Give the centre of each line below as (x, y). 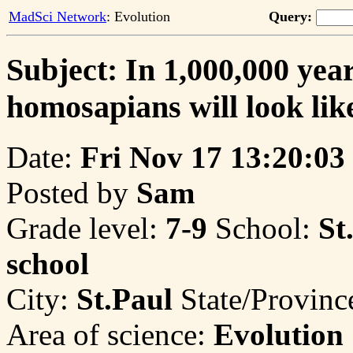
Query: (290, 17)
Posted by (71, 193)
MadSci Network (58, 17)
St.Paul (124, 299)
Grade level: (86, 229)
